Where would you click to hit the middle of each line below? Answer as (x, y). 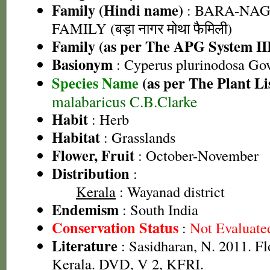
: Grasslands (138, 137)
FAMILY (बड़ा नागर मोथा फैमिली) (142, 28)
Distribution (91, 173)
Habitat (76, 137)
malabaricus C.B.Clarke (124, 101)
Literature (85, 246)
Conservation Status (115, 228)
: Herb (108, 119)
